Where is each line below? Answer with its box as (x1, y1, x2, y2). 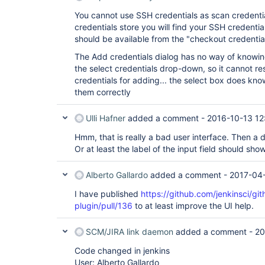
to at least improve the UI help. (132, 201, 254, 211)
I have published (75, 189, 141, 199)
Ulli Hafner (86, 113, 125, 123)
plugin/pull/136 (75, 201, 132, 211)
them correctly (75, 87, 131, 97)
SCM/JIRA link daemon (86, 227, 173, 237)
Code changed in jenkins (75, 245, 170, 256)
